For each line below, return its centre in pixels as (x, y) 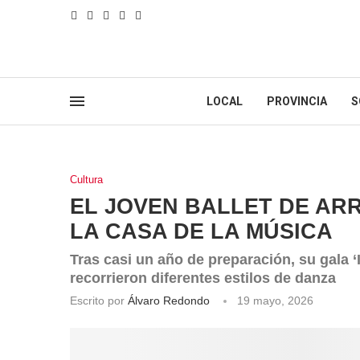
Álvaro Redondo (169, 301)
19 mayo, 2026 (275, 301)
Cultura (86, 180)
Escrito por (99, 301)
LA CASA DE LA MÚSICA (201, 231)
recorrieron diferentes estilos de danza (203, 278)
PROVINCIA (297, 101)
